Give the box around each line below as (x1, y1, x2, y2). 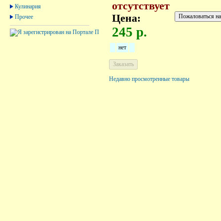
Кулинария (15, 2, 41, 10)
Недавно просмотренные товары (109, 75, 189, 82)
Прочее (15, 13, 33, 20)
